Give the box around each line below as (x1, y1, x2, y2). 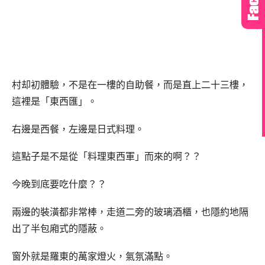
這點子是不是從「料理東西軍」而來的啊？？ (12, 151, 201, 162)
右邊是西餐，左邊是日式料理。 (12, 124, 144, 134)
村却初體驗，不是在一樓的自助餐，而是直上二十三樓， (12, 79, 248, 90)
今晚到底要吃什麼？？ (12, 179, 106, 190)
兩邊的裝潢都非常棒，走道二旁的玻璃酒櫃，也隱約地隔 (12, 206, 248, 217)
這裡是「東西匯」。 (12, 96, 97, 106)
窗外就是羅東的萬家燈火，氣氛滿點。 (12, 251, 173, 261)
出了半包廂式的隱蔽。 (12, 223, 106, 234)
